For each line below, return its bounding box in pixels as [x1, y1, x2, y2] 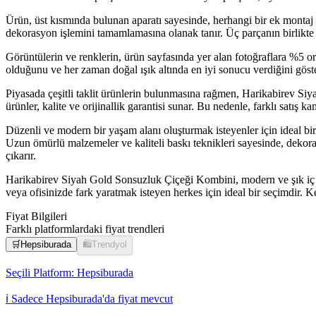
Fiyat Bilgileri [6, 210, 67, 223]
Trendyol [92, 239, 127, 250]
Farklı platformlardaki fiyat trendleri [6, 223, 164, 236]
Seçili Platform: [6, 267, 74, 279]
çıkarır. [6, 150, 36, 162]
